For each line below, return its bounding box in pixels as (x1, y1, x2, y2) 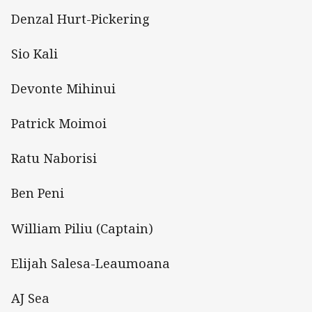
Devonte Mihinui (11, 79, 116, 97)
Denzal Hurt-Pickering (11, 10, 150, 27)
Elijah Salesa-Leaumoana (11, 254, 170, 272)
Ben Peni (11, 185, 64, 202)
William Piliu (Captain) (11, 219, 153, 237)
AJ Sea (11, 290, 49, 307)
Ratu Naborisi (11, 150, 97, 167)
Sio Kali (11, 45, 58, 62)
